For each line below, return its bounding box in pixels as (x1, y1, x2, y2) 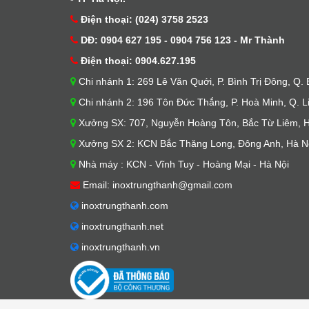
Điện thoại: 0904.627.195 (78, 55, 196, 66)
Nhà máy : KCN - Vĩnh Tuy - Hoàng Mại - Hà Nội (76, 159, 289, 170)
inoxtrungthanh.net (79, 221, 163, 232)
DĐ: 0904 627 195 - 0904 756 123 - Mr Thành (78, 34, 285, 46)
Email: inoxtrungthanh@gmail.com (80, 179, 232, 190)
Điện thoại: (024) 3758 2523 (78, 14, 208, 25)
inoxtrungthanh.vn (79, 241, 160, 252)
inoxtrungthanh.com (79, 200, 168, 211)
